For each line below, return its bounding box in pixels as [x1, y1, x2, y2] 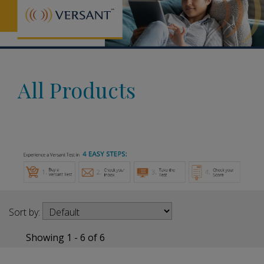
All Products [18, 75, 136, 104]
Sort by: [9, 206, 40, 219]
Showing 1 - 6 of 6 [26, 231, 105, 245]
